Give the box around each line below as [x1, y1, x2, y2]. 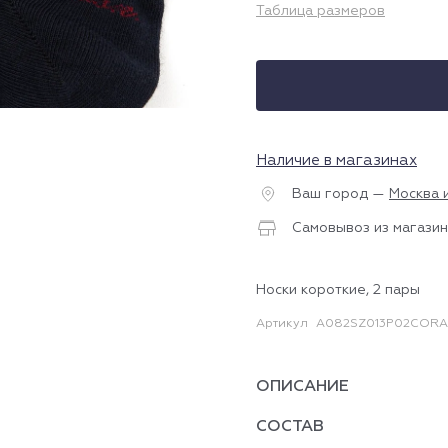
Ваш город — [292, 187, 385, 201]
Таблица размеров [256, 4, 385, 18]
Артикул [256, 318, 308, 330]
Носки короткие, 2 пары [256, 283, 420, 297]
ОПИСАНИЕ [256, 379, 349, 395]
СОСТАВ [256, 419, 324, 435]
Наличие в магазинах [256, 153, 417, 168]
